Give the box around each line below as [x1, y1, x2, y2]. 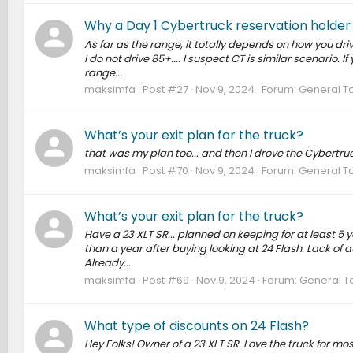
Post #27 [142, 81, 188, 97]
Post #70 [142, 162, 188, 178]
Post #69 [142, 272, 189, 288]
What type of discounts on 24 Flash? [84, 316, 309, 335]
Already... [84, 255, 131, 271]
